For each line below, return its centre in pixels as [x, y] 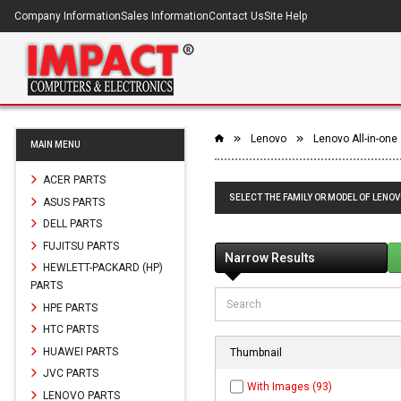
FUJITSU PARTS [80, 246]
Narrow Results [270, 258]
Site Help [286, 16]
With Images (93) [289, 387]
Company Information [68, 16]
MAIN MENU [55, 145]
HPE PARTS [69, 307]
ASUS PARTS [73, 202]
